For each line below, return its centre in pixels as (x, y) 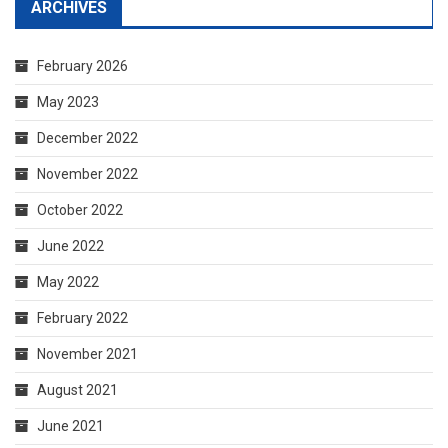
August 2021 (77, 390)
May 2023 (68, 102)
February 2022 (82, 318)
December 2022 (87, 138)
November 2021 (87, 354)
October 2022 (80, 210)
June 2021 (70, 426)
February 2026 (82, 66)
